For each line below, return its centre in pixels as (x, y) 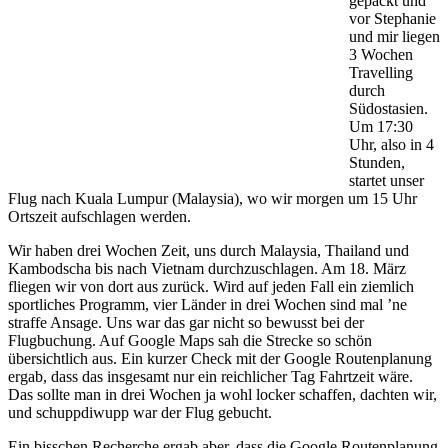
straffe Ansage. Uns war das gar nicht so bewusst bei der (186, 323)
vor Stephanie (392, 19)
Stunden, (377, 163)
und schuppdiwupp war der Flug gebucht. (140, 413)
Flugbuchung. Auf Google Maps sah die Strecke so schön (190, 341)
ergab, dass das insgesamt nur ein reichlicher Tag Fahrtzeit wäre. (210, 377)
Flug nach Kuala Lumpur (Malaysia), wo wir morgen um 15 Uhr (212, 199)
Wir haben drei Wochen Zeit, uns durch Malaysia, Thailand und (208, 251)
